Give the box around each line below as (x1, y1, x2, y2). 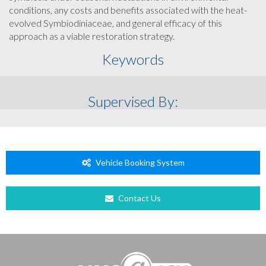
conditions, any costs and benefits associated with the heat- (9, 4, 247, 15)
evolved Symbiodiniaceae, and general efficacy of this (9, 17, 222, 28)
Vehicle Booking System (93, 157, 185, 167)
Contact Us (116, 193, 161, 203)
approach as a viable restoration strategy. (9, 30, 175, 42)
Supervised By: (88, 93, 178, 110)
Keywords (102, 50, 164, 68)
